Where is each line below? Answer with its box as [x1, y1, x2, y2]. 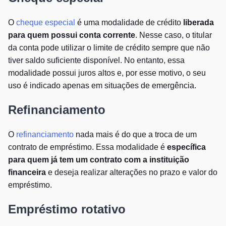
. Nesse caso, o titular [135, 30, 212, 39]
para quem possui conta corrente [8, 30, 135, 39]
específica [167, 142, 206, 151]
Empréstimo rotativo [8, 202, 126, 216]
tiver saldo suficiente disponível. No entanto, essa [8, 55, 185, 65]
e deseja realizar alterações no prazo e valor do [46, 167, 217, 177]
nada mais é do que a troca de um [74, 130, 197, 139]
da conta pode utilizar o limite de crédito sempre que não [8, 43, 210, 52]
